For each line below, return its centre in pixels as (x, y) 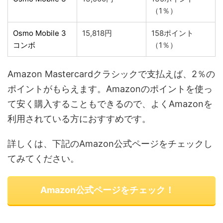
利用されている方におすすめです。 (79, 118)
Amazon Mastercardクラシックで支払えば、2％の (111, 74)
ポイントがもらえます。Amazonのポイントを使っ (110, 89)
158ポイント (172, 33)
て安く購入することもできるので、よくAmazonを (110, 104)
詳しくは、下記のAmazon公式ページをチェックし (110, 143)
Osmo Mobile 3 (40, 33)
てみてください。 (43, 158)
